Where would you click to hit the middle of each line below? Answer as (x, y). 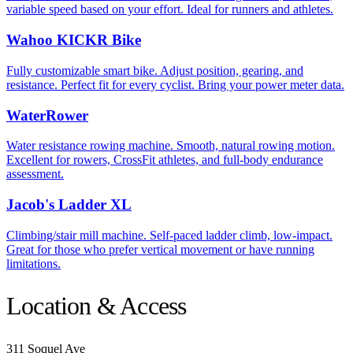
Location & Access (97, 306)
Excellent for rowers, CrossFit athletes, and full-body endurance (165, 160)
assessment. (35, 174)
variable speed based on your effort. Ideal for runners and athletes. (170, 9)
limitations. (33, 263)
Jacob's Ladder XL (69, 204)
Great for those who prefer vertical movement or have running (160, 249)
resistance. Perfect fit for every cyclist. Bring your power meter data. (175, 84)
